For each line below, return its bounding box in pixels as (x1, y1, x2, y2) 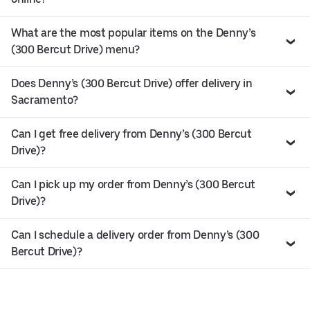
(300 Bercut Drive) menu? (11, 42, 140, 56)
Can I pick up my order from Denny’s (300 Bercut (11, 177, 255, 191)
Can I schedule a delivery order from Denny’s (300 (11, 228, 259, 241)
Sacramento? (11, 93, 78, 107)
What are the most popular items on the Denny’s (11, 26, 256, 39)
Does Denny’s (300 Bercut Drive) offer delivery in (11, 76, 253, 90)
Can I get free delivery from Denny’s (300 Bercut (11, 127, 252, 140)
